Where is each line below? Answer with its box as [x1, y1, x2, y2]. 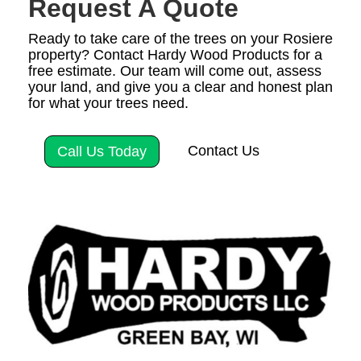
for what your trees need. [28, 95, 189, 111]
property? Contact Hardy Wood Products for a [28, 47, 322, 63]
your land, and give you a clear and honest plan [28, 79, 333, 95]
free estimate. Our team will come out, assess [28, 63, 322, 79]
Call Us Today [57, 143, 147, 160]
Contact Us [188, 143, 259, 159]
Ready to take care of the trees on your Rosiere [28, 31, 333, 47]
